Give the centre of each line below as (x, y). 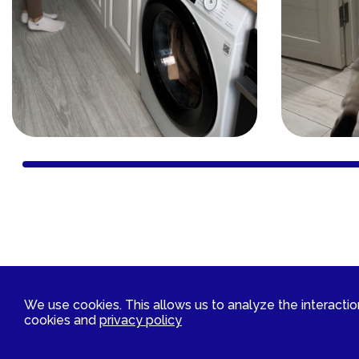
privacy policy (141, 320)
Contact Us (244, 286)
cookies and (62, 320)
